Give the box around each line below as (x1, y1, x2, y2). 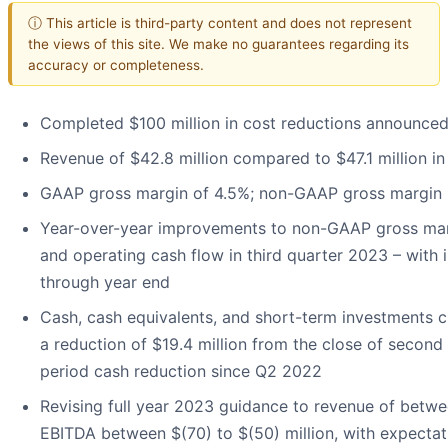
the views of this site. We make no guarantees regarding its (28, 35, 409, 52)
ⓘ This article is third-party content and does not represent (28, 14, 412, 31)
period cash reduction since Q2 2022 (40, 361, 322, 382)
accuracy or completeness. (28, 56, 204, 73)
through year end (40, 272, 170, 293)
